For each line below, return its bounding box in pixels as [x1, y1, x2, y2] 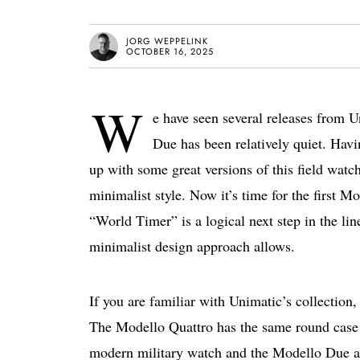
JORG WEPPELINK [126, 34, 208, 47]
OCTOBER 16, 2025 [126, 44, 214, 58]
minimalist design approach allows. [89, 236, 295, 256]
